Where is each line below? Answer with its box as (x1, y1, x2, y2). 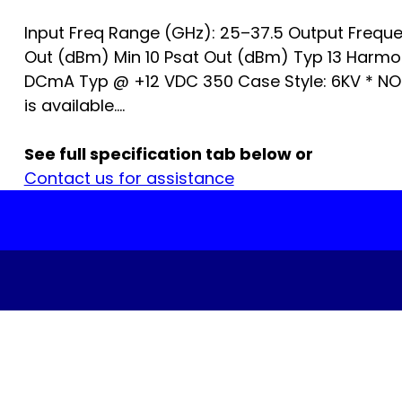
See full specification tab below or (23, 143, 313, 166)
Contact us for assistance (23, 167, 234, 190)
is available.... (23, 94, 125, 118)
